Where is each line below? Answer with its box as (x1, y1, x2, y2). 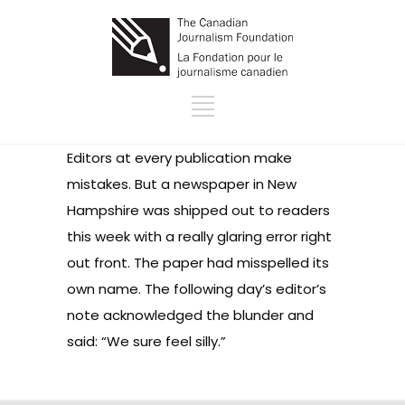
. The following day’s (138, 279, 276, 298)
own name (67, 279, 138, 298)
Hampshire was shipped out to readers (67, 201, 330, 220)
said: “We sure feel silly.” (67, 332, 226, 351)
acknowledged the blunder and (99, 306, 314, 325)
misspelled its (237, 253, 329, 272)
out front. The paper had (67, 253, 237, 272)
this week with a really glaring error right (67, 227, 332, 246)
